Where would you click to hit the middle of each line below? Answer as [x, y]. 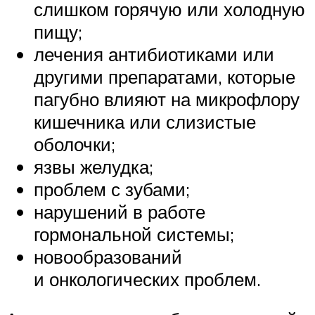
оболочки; [75, 144]
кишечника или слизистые [145, 121]
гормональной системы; [134, 234]
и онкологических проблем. [147, 279]
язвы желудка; [94, 166]
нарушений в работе [120, 211]
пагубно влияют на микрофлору [167, 99]
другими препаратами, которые [165, 76]
